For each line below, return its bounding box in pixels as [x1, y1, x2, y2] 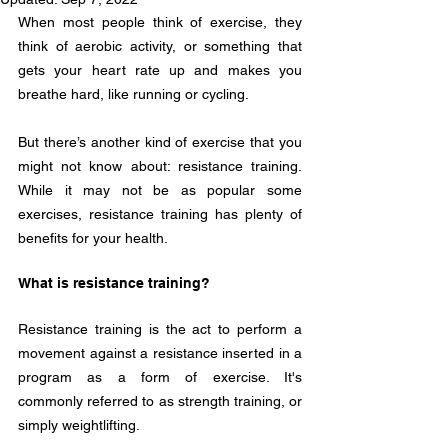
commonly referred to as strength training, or [18, 393, 302, 409]
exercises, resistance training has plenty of [18, 206, 302, 222]
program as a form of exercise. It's [18, 369, 302, 385]
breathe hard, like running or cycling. [18, 86, 249, 102]
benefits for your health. [18, 230, 168, 246]
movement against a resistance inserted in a [18, 345, 302, 361]
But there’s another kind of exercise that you [18, 134, 302, 150]
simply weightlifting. [18, 417, 143, 433]
